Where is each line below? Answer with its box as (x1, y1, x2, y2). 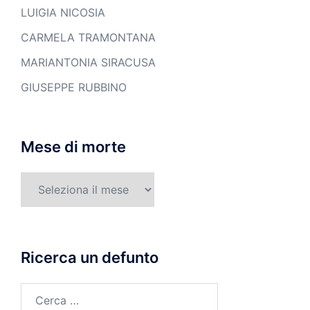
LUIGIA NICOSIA (21, 6, 105, 19)
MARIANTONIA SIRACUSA (21, 55, 156, 69)
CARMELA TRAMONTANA (21, 30, 156, 44)
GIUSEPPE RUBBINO (21, 80, 127, 94)
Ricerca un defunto (21, 248, 158, 266)
